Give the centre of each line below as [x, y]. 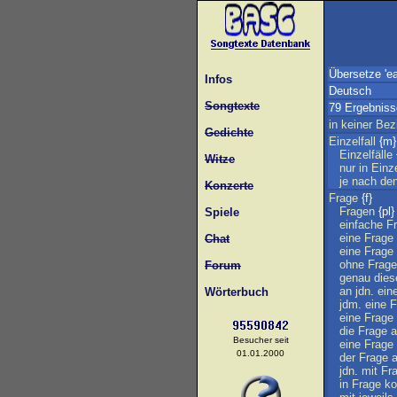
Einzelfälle [366, 155]
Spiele [218, 212]
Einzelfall [352, 141]
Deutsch [350, 91]
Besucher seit [261, 340]
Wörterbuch [233, 292]
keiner [357, 125]
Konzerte [229, 186]
